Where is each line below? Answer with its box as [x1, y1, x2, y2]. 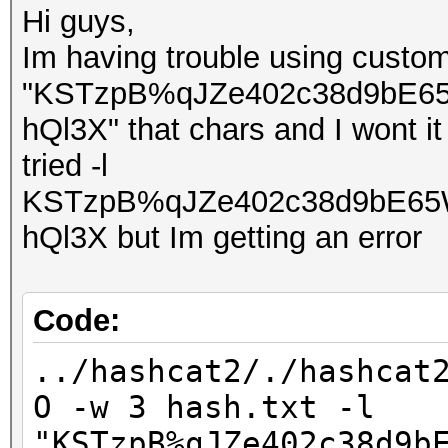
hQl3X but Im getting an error [22, 220, 422, 255]
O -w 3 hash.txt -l [33, 389, 375, 425]
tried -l [22, 148, 108, 183]
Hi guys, [22, 4, 135, 39]
